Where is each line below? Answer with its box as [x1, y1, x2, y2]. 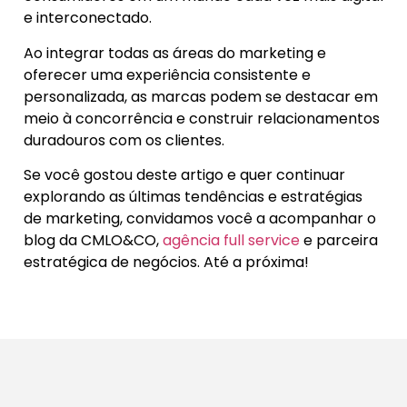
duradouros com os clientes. [24, 129, 224, 151]
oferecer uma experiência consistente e [24, 64, 311, 85]
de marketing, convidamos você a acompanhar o [24, 208, 376, 229]
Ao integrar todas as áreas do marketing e [24, 42, 326, 64]
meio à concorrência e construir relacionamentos [24, 107, 380, 129]
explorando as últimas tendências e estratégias [24, 186, 362, 207]
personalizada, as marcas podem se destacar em [24, 85, 378, 107]
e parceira [300, 230, 378, 251]
